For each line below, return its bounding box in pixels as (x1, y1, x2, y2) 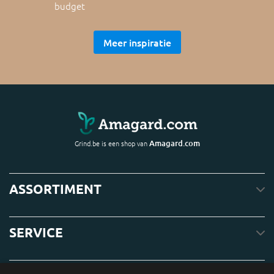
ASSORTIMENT (9, 180, 102, 198)
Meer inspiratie (103, 35, 171, 49)
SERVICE (9, 224, 63, 241)
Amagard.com (149, 138, 200, 149)
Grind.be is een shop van (74, 138, 149, 149)
